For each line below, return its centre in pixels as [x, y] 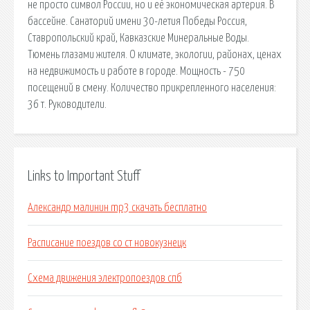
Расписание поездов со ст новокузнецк [107, 243]
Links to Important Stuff [84, 176]
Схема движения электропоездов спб [105, 279]
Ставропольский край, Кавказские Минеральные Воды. [138, 38]
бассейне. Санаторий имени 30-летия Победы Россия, [137, 21]
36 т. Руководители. [67, 104]
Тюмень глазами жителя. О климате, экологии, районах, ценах [155, 54]
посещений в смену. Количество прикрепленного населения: [152, 88]
